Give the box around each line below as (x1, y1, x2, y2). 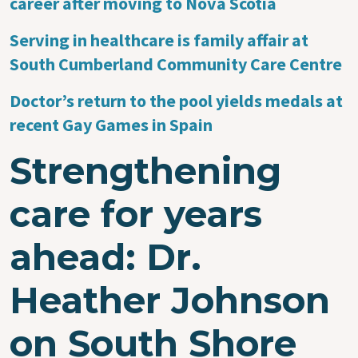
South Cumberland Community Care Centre (10, 52, 342, 75)
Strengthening (10, 148, 281, 193)
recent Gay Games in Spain (10, 113, 213, 136)
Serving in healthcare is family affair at (10, 28, 308, 51)
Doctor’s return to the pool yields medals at (10, 89, 343, 112)
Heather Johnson (10, 277, 330, 322)
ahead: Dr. (10, 234, 201, 279)
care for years (10, 191, 262, 236)
